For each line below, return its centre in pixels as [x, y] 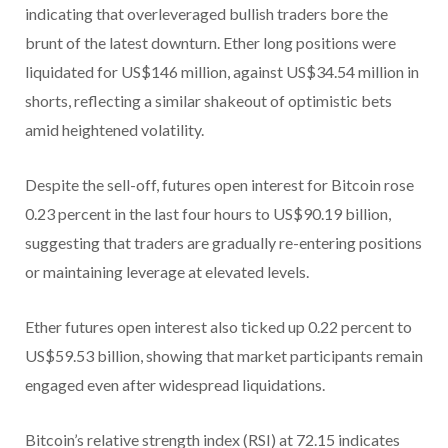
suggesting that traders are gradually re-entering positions [223, 243]
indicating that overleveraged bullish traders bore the [206, 14]
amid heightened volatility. [114, 130]
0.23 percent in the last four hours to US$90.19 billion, [208, 214]
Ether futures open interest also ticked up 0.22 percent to [218, 327]
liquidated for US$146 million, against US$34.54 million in [222, 72]
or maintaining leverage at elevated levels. [167, 272]
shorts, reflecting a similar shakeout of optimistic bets [208, 101]
